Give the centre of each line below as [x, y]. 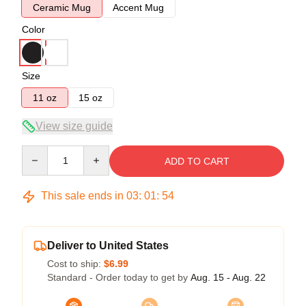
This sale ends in [82, 196]
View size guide [74, 126]
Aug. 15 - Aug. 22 [228, 277]
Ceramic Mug [62, 8]
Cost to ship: [75, 264]
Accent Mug [138, 8]
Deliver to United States [108, 246]
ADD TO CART [197, 161]
